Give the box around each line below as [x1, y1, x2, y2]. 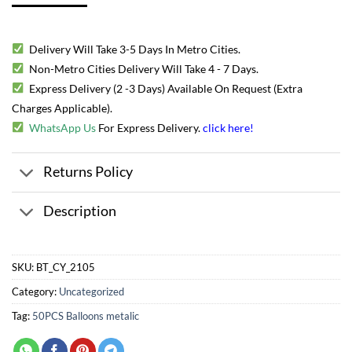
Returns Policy [43, 163, 134, 181]
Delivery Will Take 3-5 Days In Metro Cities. [29, 42, 241, 56]
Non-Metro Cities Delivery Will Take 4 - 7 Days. [29, 62, 259, 75]
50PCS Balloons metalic [32, 309, 139, 322]
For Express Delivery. [96, 121, 203, 134]
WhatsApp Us [29, 121, 97, 134]
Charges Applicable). [12, 101, 112, 115]
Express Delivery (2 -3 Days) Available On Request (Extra [29, 82, 303, 95]
